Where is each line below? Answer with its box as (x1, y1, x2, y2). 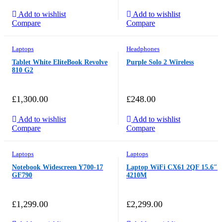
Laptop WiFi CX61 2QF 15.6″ (126, 164, 218, 171)
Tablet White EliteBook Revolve (12, 58, 108, 66)
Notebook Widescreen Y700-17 (12, 164, 103, 171)
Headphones (126, 45, 160, 53)
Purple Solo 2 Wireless (126, 58, 194, 66)
